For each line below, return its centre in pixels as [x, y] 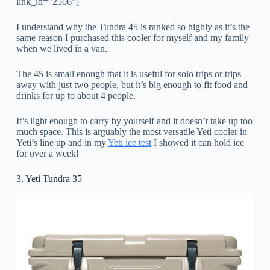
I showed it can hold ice [197, 142]
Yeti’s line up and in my [62, 142]
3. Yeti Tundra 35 [49, 178]
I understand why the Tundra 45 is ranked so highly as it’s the [133, 27]
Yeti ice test [129, 142]
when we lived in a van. [61, 48]
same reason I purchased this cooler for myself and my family [132, 37]
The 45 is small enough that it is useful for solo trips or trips [128, 74]
